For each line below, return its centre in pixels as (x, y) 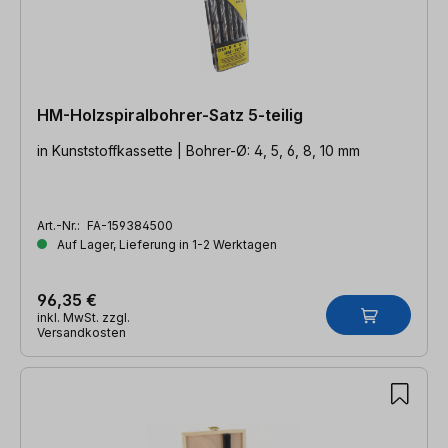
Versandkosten (81, 332)
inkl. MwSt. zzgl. (83, 317)
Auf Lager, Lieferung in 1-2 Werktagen (165, 244)
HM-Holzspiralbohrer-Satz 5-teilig (170, 114)
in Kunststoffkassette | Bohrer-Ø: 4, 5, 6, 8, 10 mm (198, 150)
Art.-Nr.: (60, 225)
